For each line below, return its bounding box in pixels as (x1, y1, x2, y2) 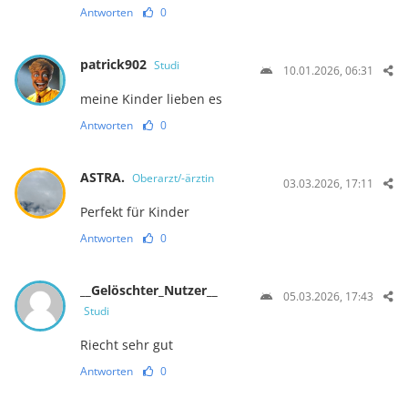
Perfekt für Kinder (79, 202, 189, 220)
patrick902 (79, 55, 150, 73)
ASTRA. (79, 168, 128, 186)
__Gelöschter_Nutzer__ (79, 280, 218, 299)
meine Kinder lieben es (79, 89, 222, 107)
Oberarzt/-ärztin (131, 169, 214, 186)
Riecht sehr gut (79, 335, 173, 353)
